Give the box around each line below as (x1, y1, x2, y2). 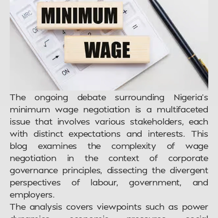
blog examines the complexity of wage (10, 140, 208, 151)
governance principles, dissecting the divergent (10, 164, 208, 176)
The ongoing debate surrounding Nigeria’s (10, 91, 208, 103)
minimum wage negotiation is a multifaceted (10, 103, 208, 115)
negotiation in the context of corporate (10, 152, 208, 163)
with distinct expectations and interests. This (10, 127, 208, 139)
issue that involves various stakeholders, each (10, 115, 208, 127)
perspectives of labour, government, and (10, 176, 208, 188)
